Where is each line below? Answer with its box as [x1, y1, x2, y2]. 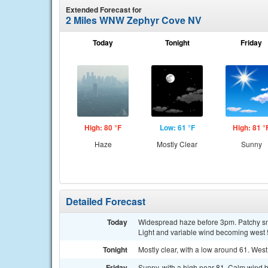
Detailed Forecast [66, 194, 145, 208]
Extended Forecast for [66, 4, 142, 15]
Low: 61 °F [159, 122, 195, 133]
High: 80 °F [84, 122, 121, 133]
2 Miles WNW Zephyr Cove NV [66, 13, 202, 27]
